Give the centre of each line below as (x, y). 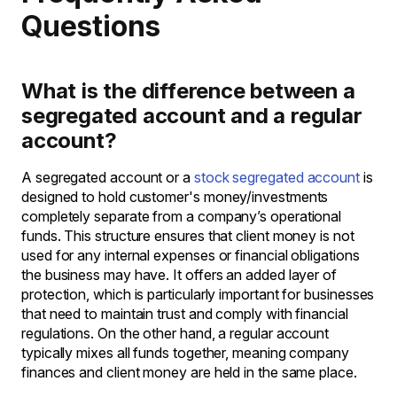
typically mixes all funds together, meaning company (185, 353)
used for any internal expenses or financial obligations (191, 255)
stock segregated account (277, 177)
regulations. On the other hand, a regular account (175, 333)
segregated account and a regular (192, 116)
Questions (91, 26)
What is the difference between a (188, 91)
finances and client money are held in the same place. (189, 372)
